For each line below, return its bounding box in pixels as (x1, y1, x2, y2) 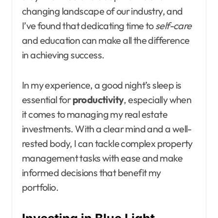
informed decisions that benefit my (22, 166, 161, 179)
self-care (155, 19, 192, 32)
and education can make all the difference (22, 34, 190, 47)
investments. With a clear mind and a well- (22, 123, 192, 135)
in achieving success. (22, 49, 105, 61)
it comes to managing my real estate (22, 108, 167, 121)
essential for (22, 93, 73, 106)
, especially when (124, 93, 192, 106)
